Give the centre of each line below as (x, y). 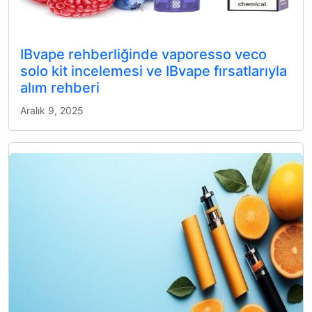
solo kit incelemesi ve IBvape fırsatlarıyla (154, 71)
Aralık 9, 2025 (52, 110)
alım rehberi (60, 88)
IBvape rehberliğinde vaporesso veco (143, 54)
